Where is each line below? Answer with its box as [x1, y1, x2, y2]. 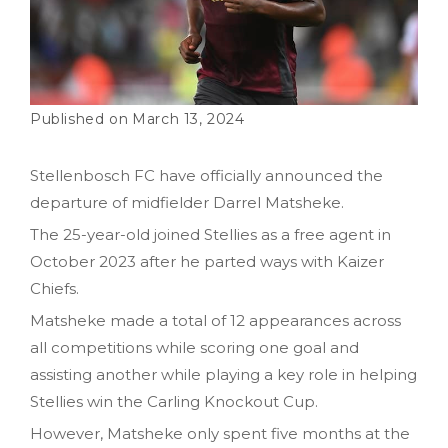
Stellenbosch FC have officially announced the [30, 165, 383, 185]
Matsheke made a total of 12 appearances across [30, 310, 401, 330]
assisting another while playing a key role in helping [30, 364, 417, 384]
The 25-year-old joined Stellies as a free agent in [30, 224, 391, 244]
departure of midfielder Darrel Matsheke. [30, 192, 344, 212]
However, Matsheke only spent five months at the [30, 423, 410, 443]
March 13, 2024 [132, 109, 245, 128]
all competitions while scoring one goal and [30, 337, 359, 357]
